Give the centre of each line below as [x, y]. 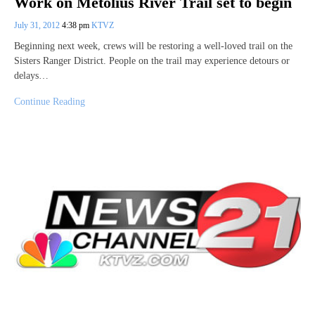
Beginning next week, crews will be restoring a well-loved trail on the [153, 46]
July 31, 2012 [38, 26]
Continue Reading [50, 102]
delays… [31, 76]
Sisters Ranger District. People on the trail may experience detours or [152, 61]
